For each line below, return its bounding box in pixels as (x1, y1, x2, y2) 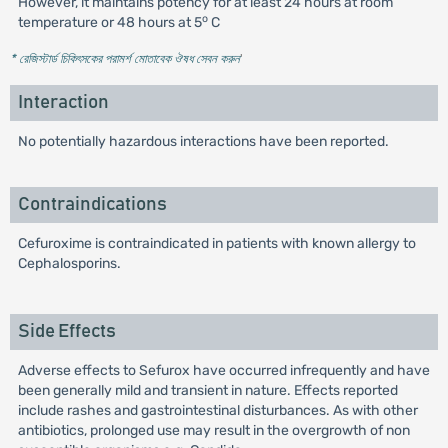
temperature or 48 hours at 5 (17, 14, 202, 32)
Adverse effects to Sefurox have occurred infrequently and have (17, 362, 430, 380)
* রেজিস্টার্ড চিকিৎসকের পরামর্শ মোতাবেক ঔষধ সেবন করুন (9, 51, 240, 67)
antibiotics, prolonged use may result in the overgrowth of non (17, 422, 410, 440)
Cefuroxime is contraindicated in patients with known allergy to (17, 235, 416, 253)
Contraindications (17, 195, 167, 215)
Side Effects (17, 322, 116, 342)
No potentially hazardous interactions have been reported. (17, 133, 389, 151)
